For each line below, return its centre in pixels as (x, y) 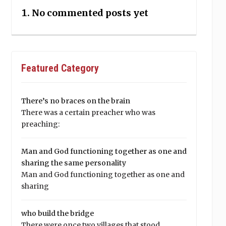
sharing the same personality (73, 163)
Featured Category (60, 68)
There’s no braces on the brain (75, 101)
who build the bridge (57, 213)
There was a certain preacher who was (88, 112)
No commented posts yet (90, 13)
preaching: (40, 124)
